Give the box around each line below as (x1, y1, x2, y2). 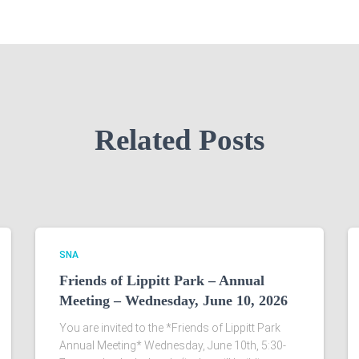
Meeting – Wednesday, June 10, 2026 (59, 292, 288, 309)
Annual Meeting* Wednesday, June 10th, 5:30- (59, 339, 286, 352)
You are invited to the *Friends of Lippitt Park (59, 321, 280, 334)
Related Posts (95, 123, 264, 156)
